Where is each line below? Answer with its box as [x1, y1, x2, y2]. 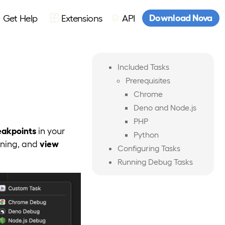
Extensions [61, 12, 102, 23]
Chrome [133, 89, 163, 99]
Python [133, 130, 159, 140]
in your [36, 125, 65, 136]
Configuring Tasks [118, 143, 181, 153]
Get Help [3, 12, 38, 23]
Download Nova [149, 12, 212, 23]
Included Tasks [118, 62, 170, 72]
